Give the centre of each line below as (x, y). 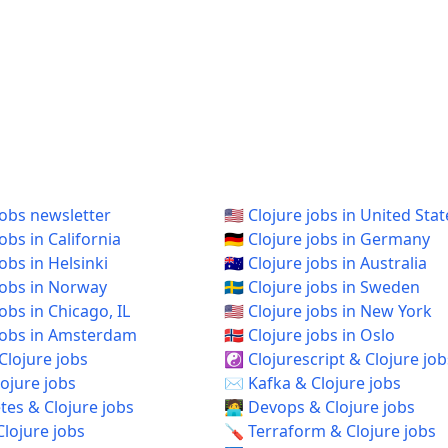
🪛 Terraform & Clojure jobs (330, 431)
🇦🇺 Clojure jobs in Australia (325, 263)
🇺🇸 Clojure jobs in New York (328, 311)
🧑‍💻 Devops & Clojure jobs (319, 407)
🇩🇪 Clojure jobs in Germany (327, 239)
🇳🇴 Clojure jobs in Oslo (309, 335)
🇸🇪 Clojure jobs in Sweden (322, 287)
